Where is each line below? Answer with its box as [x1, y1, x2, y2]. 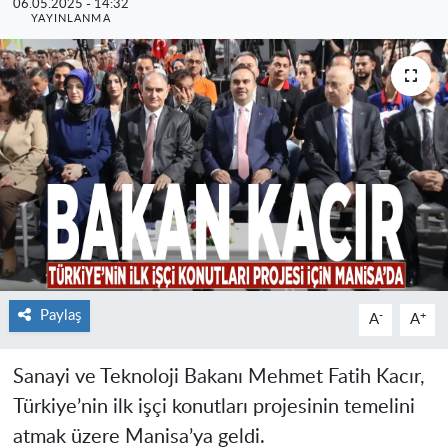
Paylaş [39, 307, 81, 323]
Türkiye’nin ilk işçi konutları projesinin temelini [12, 396, 415, 417]
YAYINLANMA [30, 12, 111, 24]
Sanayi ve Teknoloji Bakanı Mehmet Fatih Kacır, [12, 366, 425, 387]
